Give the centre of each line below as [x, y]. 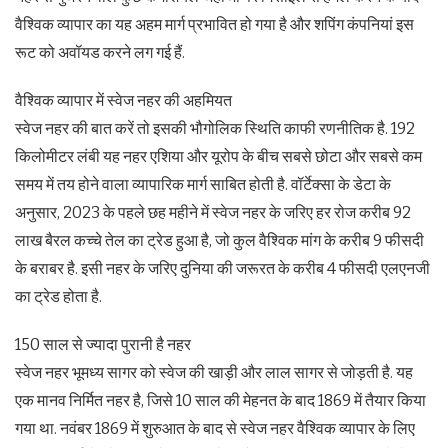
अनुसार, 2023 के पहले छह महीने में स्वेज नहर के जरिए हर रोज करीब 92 [213, 212]
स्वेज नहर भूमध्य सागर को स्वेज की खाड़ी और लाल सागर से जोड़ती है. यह [214, 372]
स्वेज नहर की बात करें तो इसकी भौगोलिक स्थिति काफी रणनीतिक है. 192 [215, 128]
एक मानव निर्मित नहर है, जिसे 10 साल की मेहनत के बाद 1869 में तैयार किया [220, 400]
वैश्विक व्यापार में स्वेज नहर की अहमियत [123, 100]
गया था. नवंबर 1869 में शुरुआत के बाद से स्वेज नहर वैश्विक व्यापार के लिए [215, 428]
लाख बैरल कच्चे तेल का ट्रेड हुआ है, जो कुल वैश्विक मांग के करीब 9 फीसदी [219, 240]
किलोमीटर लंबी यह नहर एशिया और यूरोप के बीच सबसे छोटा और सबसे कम [218, 156]
